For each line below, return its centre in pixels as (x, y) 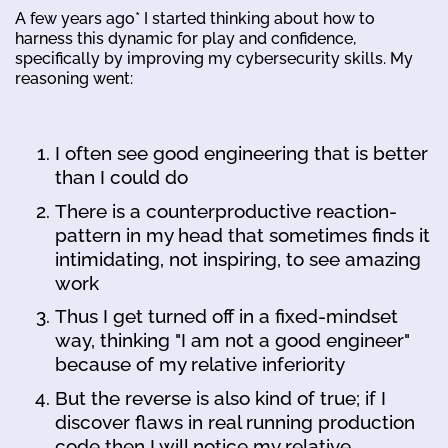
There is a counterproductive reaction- (226, 210)
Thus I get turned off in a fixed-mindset (226, 316)
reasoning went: (74, 79)
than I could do (121, 177)
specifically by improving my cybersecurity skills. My (214, 59)
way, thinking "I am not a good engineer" (232, 340)
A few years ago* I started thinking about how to (195, 19)
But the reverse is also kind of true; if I (220, 397)
